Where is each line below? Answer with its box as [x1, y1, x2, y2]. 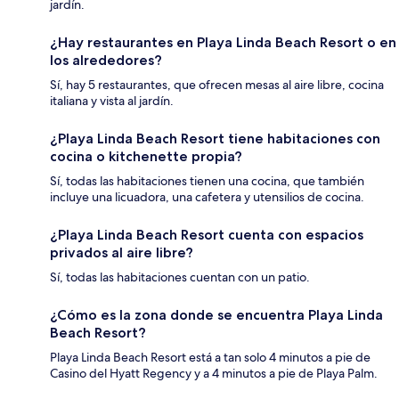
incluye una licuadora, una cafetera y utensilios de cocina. [50, 189, 364, 206]
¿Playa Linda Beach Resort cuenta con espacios [50, 226, 363, 244]
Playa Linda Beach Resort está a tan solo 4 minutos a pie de [50, 349, 370, 366]
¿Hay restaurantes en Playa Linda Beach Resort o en [50, 34, 396, 52]
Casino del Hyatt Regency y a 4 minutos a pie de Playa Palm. [50, 365, 378, 382]
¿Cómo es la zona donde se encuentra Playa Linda [50, 306, 383, 324]
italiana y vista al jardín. [50, 93, 174, 110]
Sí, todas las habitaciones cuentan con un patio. [50, 269, 310, 286]
